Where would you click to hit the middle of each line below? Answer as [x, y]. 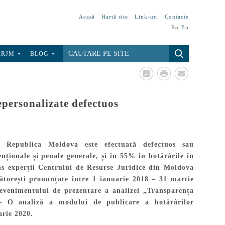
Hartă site [115, 17]
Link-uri [146, 17]
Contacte [177, 17]
